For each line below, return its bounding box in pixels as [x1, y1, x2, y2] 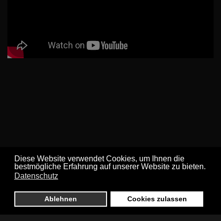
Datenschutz [14, 172, 58, 181]
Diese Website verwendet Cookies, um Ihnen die [14, 154, 184, 163]
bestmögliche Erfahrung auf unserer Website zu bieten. [14, 162, 206, 171]
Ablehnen [44, 195, 77, 203]
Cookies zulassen [127, 195, 187, 203]
